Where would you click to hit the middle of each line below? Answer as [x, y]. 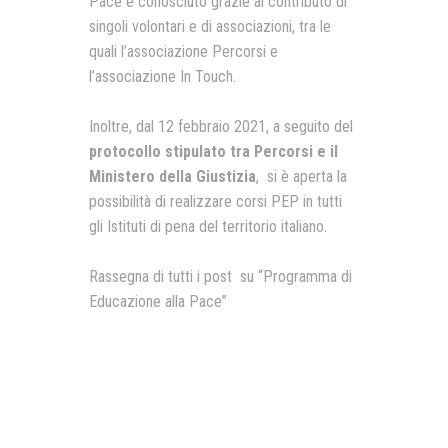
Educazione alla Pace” [158, 301]
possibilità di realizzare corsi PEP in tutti [215, 201]
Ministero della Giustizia [172, 176]
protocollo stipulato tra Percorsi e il [213, 151]
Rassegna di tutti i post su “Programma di [220, 276]
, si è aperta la [301, 176]
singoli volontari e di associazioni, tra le [210, 26]
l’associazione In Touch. [162, 76]
